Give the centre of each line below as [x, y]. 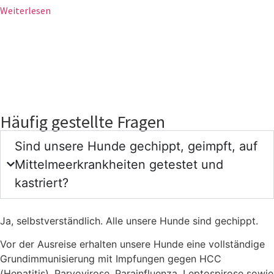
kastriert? [42, 183]
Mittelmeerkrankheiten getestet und [119, 164]
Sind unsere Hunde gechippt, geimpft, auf [136, 146]
